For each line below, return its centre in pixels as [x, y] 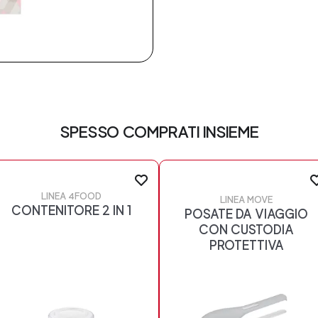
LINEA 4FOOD [72, 197]
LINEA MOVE [247, 199]
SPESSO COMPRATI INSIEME [159, 131]
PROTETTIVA [246, 245]
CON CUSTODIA [247, 229]
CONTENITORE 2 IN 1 [71, 211]
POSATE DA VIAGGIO [247, 214]
